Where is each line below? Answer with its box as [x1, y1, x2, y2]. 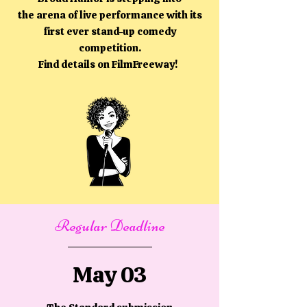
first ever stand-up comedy [43, 25, 176, 38]
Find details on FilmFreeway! [38, 58, 182, 71]
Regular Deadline [54, 216, 165, 236]
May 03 [73, 260, 147, 289]
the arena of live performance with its [17, 8, 202, 22]
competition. [78, 41, 141, 55]
